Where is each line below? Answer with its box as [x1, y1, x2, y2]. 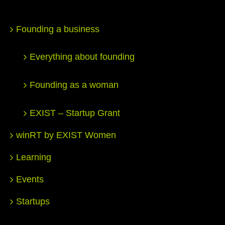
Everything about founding [30, 52, 135, 62]
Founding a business [16, 24, 99, 35]
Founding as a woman [30, 80, 119, 90]
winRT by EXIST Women [16, 130, 116, 141]
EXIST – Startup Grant [30, 108, 120, 119]
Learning [16, 152, 51, 163]
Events [16, 174, 44, 185]
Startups [16, 196, 50, 207]
